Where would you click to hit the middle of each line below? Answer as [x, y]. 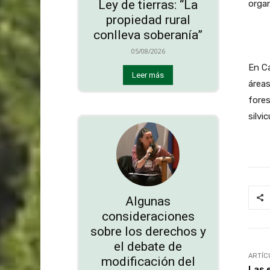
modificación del [148, 261]
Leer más [148, 75]
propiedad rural [148, 20]
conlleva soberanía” [148, 35]
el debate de [148, 246]
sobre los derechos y [148, 231]
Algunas [148, 201]
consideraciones [148, 216]
